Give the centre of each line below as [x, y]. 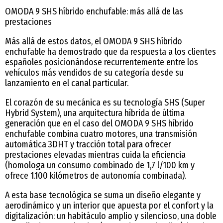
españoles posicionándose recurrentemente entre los [102, 62]
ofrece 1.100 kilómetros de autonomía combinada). [96, 175]
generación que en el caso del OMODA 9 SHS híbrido [99, 123]
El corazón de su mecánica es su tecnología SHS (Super [105, 102]
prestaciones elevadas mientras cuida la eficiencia [95, 155]
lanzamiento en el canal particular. [67, 83]
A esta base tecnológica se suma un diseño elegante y [103, 195]
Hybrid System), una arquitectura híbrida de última [95, 113]
